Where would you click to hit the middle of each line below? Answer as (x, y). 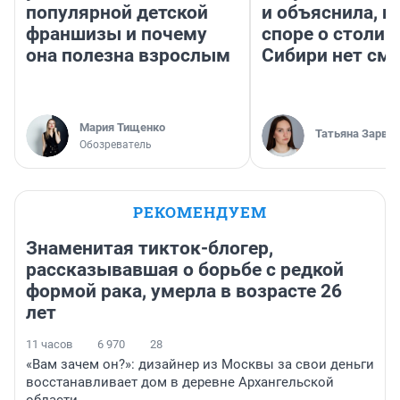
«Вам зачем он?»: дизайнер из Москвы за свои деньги (200, 365)
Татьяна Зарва (354, 134)
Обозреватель (116, 145)
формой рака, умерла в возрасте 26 (184, 292)
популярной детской (117, 13)
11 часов (49, 345)
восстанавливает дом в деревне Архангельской (180, 383)
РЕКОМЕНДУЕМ (200, 212)
